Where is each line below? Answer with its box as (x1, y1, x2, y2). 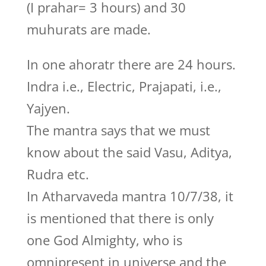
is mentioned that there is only (26, 209, 214, 227)
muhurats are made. (26, 20, 151, 38)
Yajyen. (26, 99, 70, 117)
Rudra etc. (26, 165, 89, 183)
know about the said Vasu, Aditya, (26, 143, 232, 161)
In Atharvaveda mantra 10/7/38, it (26, 187, 233, 205)
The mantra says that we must (26, 121, 210, 139)
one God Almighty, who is (26, 231, 182, 249)
